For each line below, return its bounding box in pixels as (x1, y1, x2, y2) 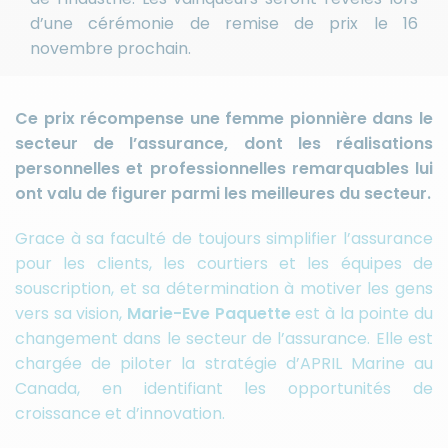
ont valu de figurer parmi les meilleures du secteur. (15, 182, 431, 206)
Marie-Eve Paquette (127, 302, 291, 326)
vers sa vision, (15, 302, 127, 326)
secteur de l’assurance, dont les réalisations (15, 132, 433, 156)
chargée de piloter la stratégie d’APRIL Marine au (15, 352, 433, 376)
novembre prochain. (30, 37, 191, 61)
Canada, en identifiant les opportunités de (15, 377, 433, 401)
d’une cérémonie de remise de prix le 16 (30, 12, 418, 36)
